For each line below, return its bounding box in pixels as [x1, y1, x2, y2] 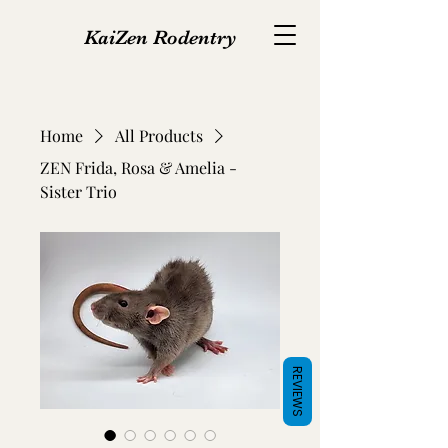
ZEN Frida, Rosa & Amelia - [40, 157, 237, 178]
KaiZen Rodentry [83, 26, 237, 49]
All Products [115, 125, 203, 146]
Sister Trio [40, 181, 117, 202]
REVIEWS [289, 365, 306, 417]
